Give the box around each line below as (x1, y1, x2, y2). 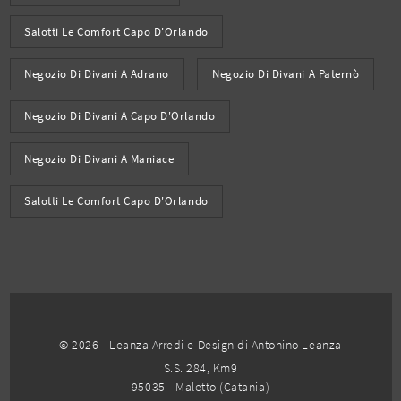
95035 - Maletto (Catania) (131, 378, 270, 395)
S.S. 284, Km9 (163, 359, 238, 376)
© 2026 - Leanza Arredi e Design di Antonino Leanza (59, 336, 342, 353)
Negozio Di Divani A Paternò (212, 67, 360, 81)
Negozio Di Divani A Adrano (24, 67, 169, 81)
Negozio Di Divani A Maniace (24, 151, 175, 166)
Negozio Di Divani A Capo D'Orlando (24, 109, 216, 124)
